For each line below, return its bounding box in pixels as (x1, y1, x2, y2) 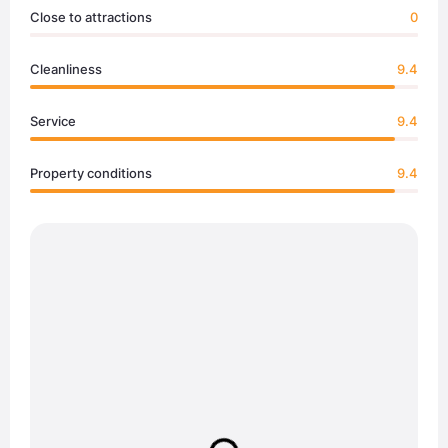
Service (30, 113, 76, 130)
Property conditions (30, 165, 152, 182)
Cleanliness (30, 61, 102, 78)
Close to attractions (30, 9, 152, 26)
